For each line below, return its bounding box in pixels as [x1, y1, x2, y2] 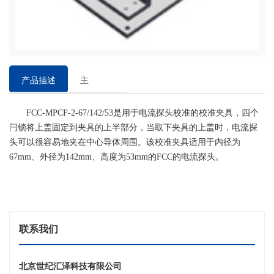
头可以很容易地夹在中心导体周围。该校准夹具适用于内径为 [9, 138, 240, 147]
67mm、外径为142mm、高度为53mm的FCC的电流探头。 [9, 152, 224, 162]
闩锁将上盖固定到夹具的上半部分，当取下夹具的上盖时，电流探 [9, 123, 257, 133]
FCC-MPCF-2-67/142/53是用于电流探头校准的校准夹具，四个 [9, 108, 259, 118]
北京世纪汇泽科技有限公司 [19, 261, 122, 272]
